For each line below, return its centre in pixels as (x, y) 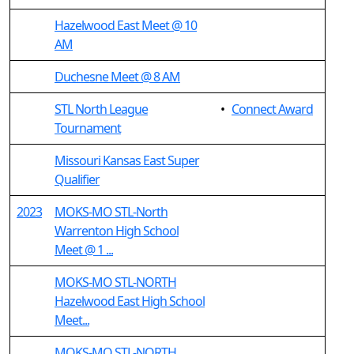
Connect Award (272, 109)
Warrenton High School (117, 231)
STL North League (101, 109)
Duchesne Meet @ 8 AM (117, 77)
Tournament (88, 128)
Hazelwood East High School (130, 301)
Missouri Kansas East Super (127, 160)
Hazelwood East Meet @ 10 (126, 25)
